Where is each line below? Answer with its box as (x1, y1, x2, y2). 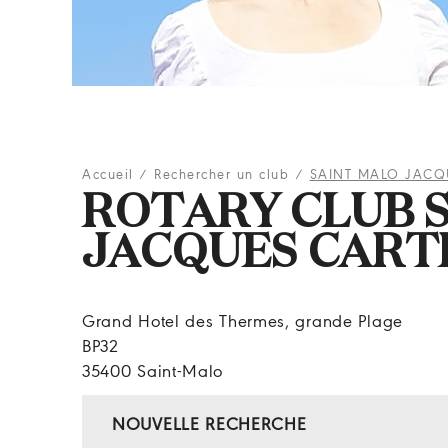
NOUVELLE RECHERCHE (112, 415, 307, 435)
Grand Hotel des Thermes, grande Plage (82, 313, 403, 332)
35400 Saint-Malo (82, 363, 224, 382)
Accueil (82, 168, 134, 183)
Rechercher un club (154, 168, 289, 183)
